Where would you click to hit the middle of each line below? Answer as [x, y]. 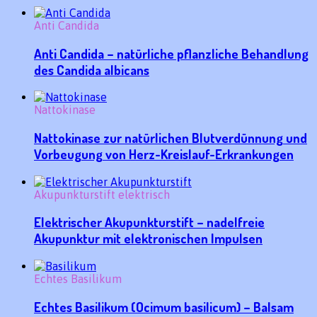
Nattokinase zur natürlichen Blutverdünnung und [171, 138]
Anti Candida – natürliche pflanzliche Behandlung [171, 53]
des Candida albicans [92, 69]
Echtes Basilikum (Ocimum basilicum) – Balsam [164, 306]
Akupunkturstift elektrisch [102, 194]
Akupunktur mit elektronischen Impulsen [148, 238]
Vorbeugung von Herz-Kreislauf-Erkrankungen [164, 154]
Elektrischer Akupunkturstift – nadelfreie [149, 222]
